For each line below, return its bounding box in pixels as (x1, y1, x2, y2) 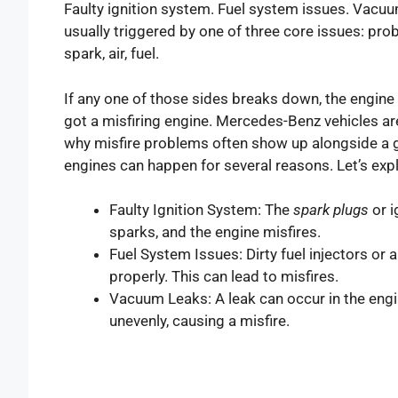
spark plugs (293, 201, 369, 219)
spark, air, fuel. (64, 44, 159, 63)
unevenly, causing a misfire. (109, 312, 290, 330)
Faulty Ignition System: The (109, 201, 293, 219)
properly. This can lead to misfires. (109, 267, 338, 286)
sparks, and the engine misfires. (109, 223, 321, 242)
